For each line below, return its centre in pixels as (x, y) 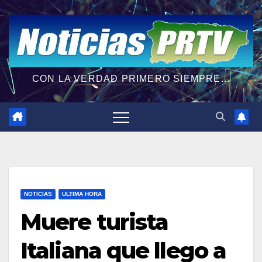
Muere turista (94, 222)
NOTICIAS (38, 194)
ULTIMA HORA (82, 194)
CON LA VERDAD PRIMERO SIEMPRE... (131, 78)
